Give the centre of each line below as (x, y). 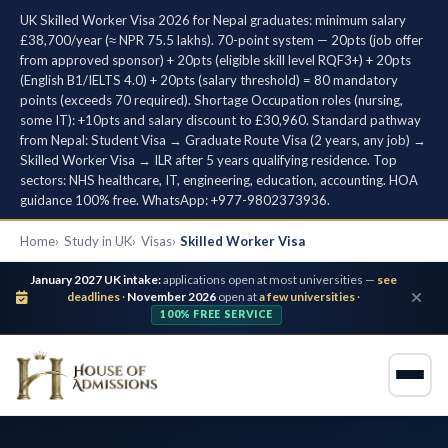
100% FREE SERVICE (217, 314)
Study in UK (97, 240)
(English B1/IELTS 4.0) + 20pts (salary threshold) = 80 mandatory (209, 79)
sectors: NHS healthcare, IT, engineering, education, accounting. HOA (219, 179)
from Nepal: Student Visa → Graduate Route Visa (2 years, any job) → (223, 139)
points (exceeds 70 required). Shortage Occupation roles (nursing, (211, 99)
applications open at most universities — (269, 279)
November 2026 (171, 296)
